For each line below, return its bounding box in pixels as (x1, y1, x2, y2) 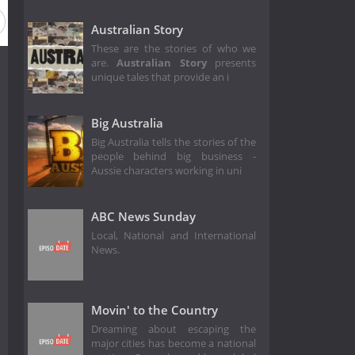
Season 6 (235, 14, 277, 29)
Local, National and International (90, 229, 257, 243)
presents (206, 56, 257, 71)
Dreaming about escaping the (90, 323, 257, 337)
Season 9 (87, 14, 129, 29)
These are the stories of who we (90, 42, 257, 56)
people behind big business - (90, 150, 257, 164)
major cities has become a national (90, 337, 257, 351)
